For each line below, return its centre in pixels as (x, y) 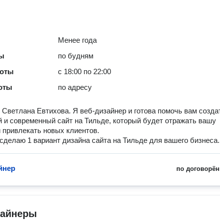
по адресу (75, 87)
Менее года (78, 40)
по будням (76, 56)
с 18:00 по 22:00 (85, 71)
